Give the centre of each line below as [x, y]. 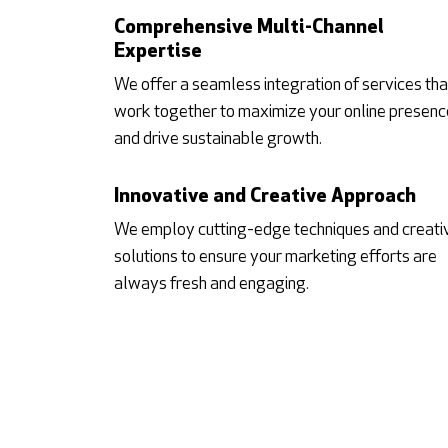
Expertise [158, 51]
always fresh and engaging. [211, 284]
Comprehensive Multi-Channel [249, 27]
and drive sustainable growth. [218, 139]
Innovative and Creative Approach [265, 196]
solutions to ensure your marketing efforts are [275, 257]
